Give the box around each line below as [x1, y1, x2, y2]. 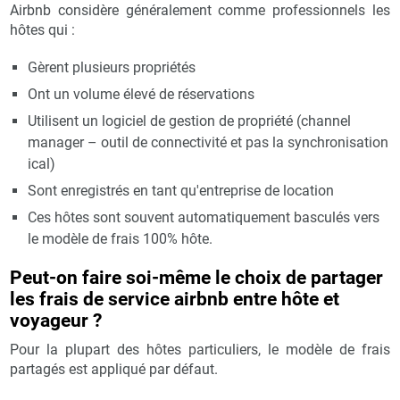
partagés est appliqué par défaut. [10, 360, 219, 378]
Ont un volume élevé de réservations [28, 85, 255, 103]
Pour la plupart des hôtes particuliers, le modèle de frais [10, 340, 390, 358]
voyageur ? [10, 309, 103, 331]
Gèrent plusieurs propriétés [28, 58, 196, 76]
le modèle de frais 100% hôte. [28, 229, 213, 247]
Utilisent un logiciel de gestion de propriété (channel [28, 112, 352, 129]
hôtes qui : [10, 21, 76, 38]
